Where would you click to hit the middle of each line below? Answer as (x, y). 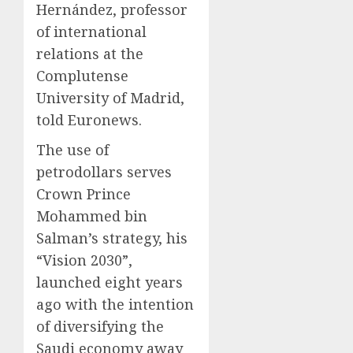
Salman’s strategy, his (112, 238)
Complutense (82, 75)
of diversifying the (100, 326)
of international (91, 31)
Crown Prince (84, 193)
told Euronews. (89, 119)
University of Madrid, (110, 97)
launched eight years (110, 282)
